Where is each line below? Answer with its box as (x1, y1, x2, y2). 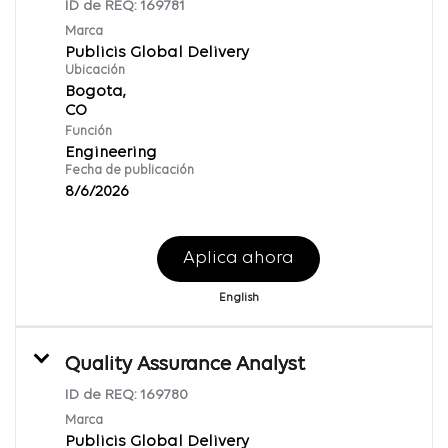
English (218, 291, 259, 304)
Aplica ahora (183, 248, 294, 268)
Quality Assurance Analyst (65, 354, 305, 375)
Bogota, (65, 83, 126, 100)
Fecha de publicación (65, 163, 194, 177)
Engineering (65, 144, 157, 161)
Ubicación (65, 63, 125, 77)
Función (65, 124, 112, 138)
